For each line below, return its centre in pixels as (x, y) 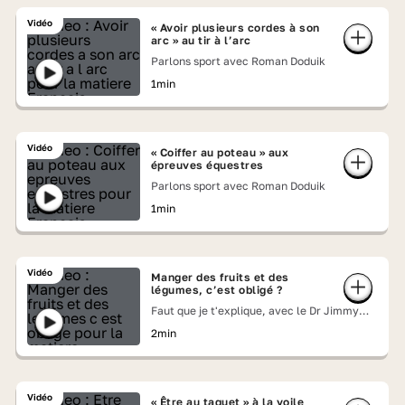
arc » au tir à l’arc (201, 40)
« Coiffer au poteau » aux (220, 152)
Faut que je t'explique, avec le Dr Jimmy (254, 311)
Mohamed (176, 325)
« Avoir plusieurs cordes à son (235, 28)
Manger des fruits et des (220, 277)
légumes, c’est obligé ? (217, 290)
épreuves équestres (207, 165)
